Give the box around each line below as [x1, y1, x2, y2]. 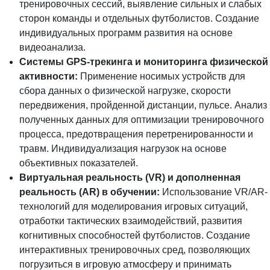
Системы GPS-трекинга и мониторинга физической [19, 56, 268, 67]
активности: [19, 71, 78, 81]
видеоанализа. [19, 42, 86, 52]
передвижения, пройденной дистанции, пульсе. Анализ [19, 99, 267, 110]
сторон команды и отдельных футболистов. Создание [19, 13, 259, 24]
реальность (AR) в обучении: [19, 186, 160, 197]
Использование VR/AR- [160, 186, 268, 197]
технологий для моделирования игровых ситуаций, [19, 201, 248, 212]
